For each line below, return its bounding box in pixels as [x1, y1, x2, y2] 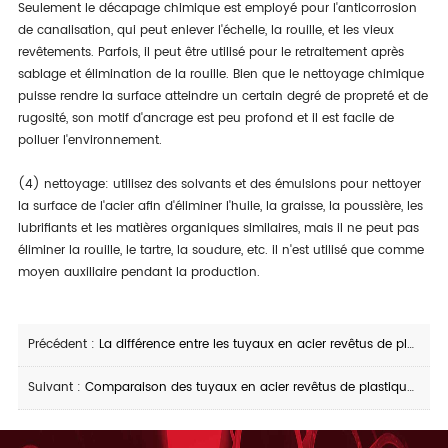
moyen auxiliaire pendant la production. [17, 263, 260, 282]
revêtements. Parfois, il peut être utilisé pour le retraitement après [17, 43, 404, 62]
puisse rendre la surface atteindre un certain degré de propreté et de [17, 87, 428, 106]
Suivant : [27, 378, 85, 397]
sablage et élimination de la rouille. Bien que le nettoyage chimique [17, 65, 424, 84]
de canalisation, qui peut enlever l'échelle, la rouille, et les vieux [17, 21, 394, 40]
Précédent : [27, 335, 99, 354]
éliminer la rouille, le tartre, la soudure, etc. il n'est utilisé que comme [17, 241, 424, 260]
